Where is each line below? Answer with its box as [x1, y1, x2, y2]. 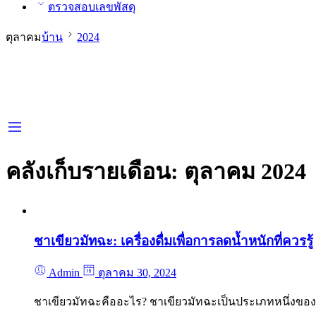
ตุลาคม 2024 [184, 159, 306, 185]
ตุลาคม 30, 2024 [95, 267, 176, 279]
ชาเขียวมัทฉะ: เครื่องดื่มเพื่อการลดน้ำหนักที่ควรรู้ [34, 233, 313, 248]
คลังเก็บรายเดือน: [6, 159, 184, 185]
